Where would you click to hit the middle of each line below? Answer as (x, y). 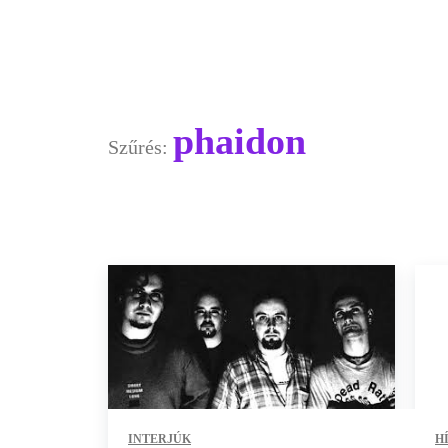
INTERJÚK (159, 438)
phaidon (239, 141)
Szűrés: (140, 147)
